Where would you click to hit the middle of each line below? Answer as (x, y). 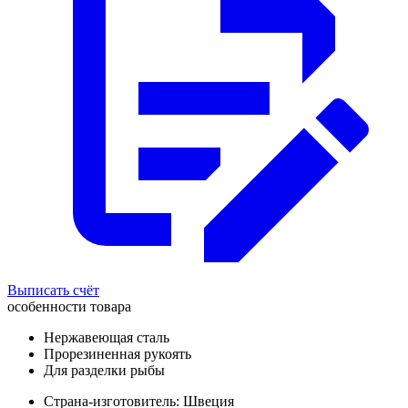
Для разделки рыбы (104, 371)
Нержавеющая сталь (107, 338)
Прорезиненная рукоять (117, 354)
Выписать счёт (53, 291)
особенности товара (69, 307)
